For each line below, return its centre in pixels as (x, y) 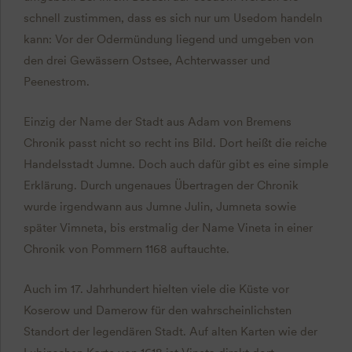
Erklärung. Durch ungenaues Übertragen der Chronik (161, 186)
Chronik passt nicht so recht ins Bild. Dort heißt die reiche (175, 143)
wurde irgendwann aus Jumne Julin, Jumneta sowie (159, 207)
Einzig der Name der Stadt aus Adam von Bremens (157, 122)
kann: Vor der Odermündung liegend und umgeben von (168, 40)
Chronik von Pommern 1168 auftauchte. (126, 249)
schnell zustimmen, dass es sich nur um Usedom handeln (172, 18)
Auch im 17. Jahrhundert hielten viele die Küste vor (156, 290)
